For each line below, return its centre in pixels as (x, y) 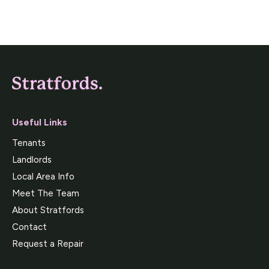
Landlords (32, 159)
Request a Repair (48, 243)
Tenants (29, 143)
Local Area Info (43, 176)
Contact (29, 227)
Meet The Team (46, 193)
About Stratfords (48, 210)
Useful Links (40, 122)
